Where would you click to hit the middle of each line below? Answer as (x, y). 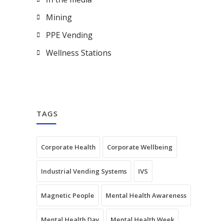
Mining (59, 17)
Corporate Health (68, 147)
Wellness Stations (79, 53)
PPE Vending (69, 35)
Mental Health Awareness (146, 195)
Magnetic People (68, 195)
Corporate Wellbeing (140, 147)
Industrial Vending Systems (84, 171)
